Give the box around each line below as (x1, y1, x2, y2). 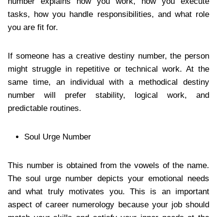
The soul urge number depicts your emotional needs (8, 173, 209, 183)
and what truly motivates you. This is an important (8, 186, 209, 196)
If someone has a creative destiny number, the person (8, 51, 209, 61)
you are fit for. (8, 22, 58, 32)
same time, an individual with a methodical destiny (8, 77, 209, 87)
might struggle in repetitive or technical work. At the (8, 64, 209, 74)
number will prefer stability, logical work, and (8, 90, 209, 100)
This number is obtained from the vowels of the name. (8, 160, 209, 170)
